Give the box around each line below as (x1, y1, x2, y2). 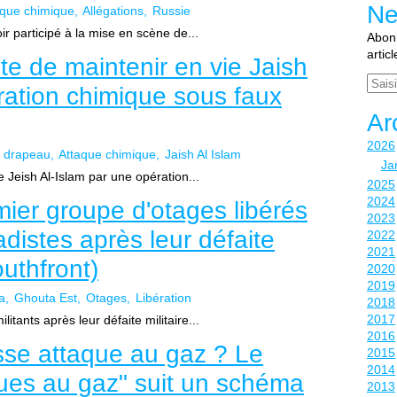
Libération (136, 291, 191, 305)
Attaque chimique (58, 147, 156, 161)
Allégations (82, 4, 144, 18)
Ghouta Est (14, 291, 77, 305)
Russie (152, 4, 191, 18)
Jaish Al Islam (165, 147, 241, 161)
